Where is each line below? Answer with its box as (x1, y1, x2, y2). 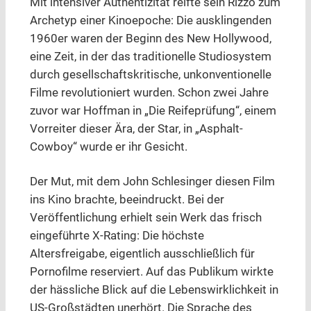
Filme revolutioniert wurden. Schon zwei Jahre (29, 86, 269, 100)
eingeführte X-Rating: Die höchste (29, 229, 204, 243)
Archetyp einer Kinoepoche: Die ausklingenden (29, 14, 271, 28)
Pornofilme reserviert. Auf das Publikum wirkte (29, 265, 274, 279)
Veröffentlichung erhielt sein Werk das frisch (29, 211, 262, 225)
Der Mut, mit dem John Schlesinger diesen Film (29, 175, 275, 189)
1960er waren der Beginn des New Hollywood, (29, 32, 271, 46)
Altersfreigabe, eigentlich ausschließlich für (29, 247, 255, 261)
